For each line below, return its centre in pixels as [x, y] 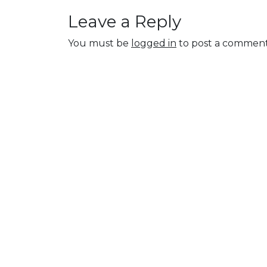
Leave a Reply [125, 21]
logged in [154, 43]
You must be [100, 43]
